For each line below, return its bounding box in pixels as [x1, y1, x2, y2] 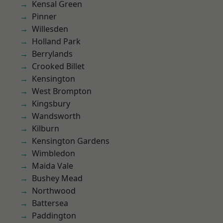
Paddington [32, 210, 76, 221]
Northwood [32, 185, 76, 196]
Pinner [32, 11, 57, 22]
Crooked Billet [32, 61, 85, 72]
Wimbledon [32, 148, 75, 159]
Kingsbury [32, 98, 70, 109]
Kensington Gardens [32, 135, 110, 146]
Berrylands [32, 48, 73, 59]
